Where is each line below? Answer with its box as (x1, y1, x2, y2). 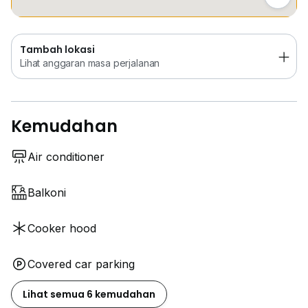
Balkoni (27, 186, 66, 200)
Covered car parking (27, 257, 135, 272)
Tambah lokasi (20, 43, 95, 57)
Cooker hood (27, 221, 96, 236)
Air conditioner (27, 150, 104, 164)
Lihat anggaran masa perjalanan (20, 57, 160, 69)
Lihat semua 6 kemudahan (23, 287, 155, 302)
